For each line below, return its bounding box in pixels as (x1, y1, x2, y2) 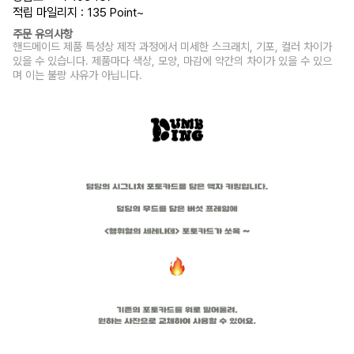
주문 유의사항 (13, 27, 73, 41)
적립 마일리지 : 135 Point (13, 5, 137, 21)
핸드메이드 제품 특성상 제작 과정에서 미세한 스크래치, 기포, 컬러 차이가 (13, 40, 333, 54)
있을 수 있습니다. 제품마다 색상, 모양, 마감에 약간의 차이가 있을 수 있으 (13, 54, 333, 68)
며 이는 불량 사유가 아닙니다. (13, 68, 143, 82)
